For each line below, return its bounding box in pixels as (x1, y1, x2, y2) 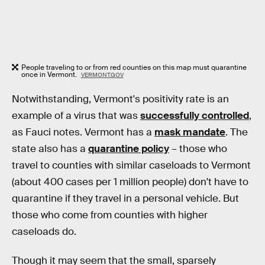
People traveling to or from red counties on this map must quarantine (21, 62, 247, 72)
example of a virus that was (12, 109, 140, 122)
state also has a (12, 142, 88, 155)
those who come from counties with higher (12, 208, 208, 221)
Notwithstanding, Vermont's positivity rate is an (12, 92, 229, 105)
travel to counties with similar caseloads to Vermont (12, 159, 251, 172)
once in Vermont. (21, 69, 79, 79)
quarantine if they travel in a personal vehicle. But (12, 192, 239, 205)
